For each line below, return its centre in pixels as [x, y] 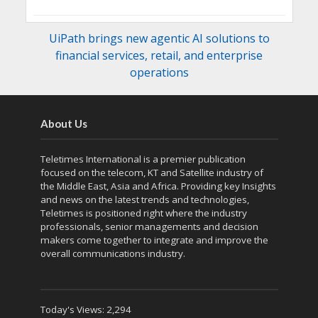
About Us [64, 124]
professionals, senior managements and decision [149, 227]
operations [159, 73]
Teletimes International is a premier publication [143, 159]
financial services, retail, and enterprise [159, 56]
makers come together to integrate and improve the [154, 240]
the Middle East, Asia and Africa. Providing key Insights [158, 186]
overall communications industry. [113, 254]
